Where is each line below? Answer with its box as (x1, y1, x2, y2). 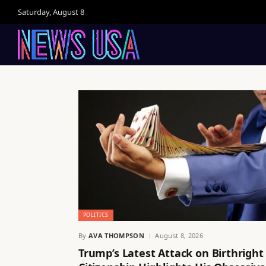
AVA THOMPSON (88, 230, 144, 240)
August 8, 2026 (155, 230, 203, 240)
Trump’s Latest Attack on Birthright (78, 245, 264, 260)
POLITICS (83, 210, 109, 218)
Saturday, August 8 (18, 6, 84, 17)
